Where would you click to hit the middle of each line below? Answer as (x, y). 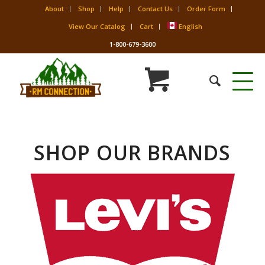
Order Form (206, 9)
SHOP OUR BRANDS (132, 153)
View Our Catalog (97, 26)
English (190, 26)
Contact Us (155, 9)
